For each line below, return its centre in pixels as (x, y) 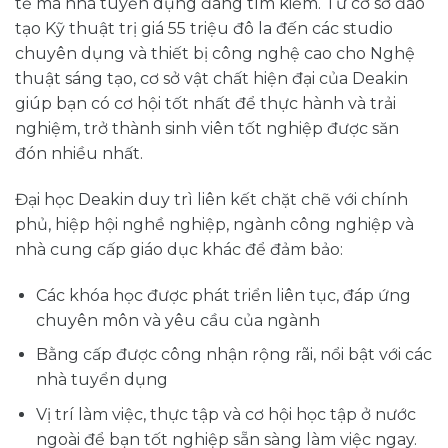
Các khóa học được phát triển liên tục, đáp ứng (223, 295)
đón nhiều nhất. (79, 154)
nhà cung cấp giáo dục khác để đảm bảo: (179, 250)
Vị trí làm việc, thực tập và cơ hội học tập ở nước (225, 415)
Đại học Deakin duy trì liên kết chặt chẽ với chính (211, 200)
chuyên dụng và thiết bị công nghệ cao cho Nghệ (215, 54)
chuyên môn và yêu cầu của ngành (177, 320)
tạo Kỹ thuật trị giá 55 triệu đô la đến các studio (204, 29)
